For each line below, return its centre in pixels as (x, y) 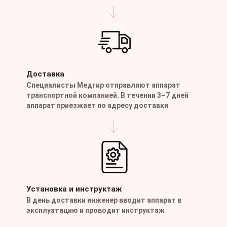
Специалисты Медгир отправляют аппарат (103, 85)
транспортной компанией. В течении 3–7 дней (107, 95)
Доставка (45, 74)
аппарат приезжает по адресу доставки (97, 105)
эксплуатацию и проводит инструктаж (96, 210)
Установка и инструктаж (74, 189)
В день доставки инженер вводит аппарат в (104, 200)
